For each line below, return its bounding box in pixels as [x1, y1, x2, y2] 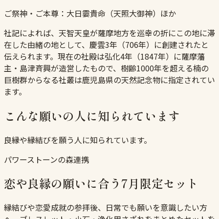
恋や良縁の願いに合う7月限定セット [4, 175, 198, 192]
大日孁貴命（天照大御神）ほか [66, 7, 176, 19]
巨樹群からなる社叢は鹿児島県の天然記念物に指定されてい [4, 73, 215, 86]
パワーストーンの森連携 [4, 153, 89, 165]
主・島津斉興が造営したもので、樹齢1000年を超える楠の [4, 62, 209, 74]
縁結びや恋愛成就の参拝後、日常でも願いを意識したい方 [4, 201, 207, 214]
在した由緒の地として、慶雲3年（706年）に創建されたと [4, 38, 209, 50]
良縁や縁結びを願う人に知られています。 [4, 133, 152, 146]
